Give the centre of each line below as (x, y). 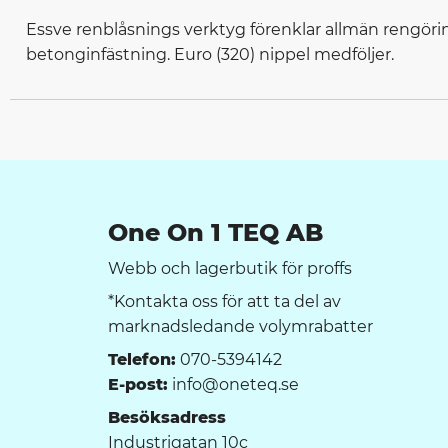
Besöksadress (167, 417)
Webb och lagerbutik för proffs (230, 268)
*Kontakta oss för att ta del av (225, 301)
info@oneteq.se (234, 384)
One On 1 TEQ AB (216, 232)
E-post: (138, 384)
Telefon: (142, 359)
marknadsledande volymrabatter (241, 326)
